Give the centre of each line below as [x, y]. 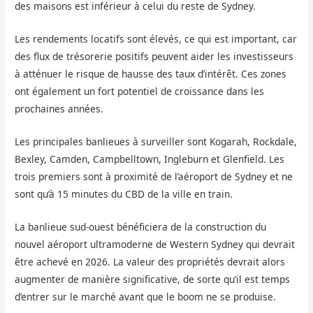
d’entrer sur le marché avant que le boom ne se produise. [146, 296]
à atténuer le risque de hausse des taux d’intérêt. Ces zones [151, 74]
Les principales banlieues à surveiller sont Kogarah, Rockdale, [156, 141]
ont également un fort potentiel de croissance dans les [140, 92]
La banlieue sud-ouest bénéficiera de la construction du [141, 226]
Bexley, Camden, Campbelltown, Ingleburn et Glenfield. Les [150, 159]
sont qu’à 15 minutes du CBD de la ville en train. [124, 194]
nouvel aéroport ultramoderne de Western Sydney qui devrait [155, 244]
